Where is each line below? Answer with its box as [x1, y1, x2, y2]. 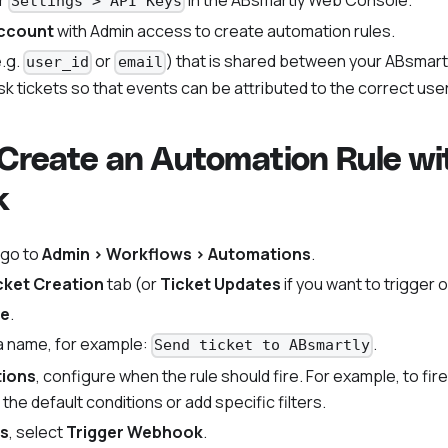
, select [9, 420, 66, 443]
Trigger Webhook [66, 420, 203, 443]
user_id [26, 53, 90, 72]
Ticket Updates [160, 273, 281, 296]
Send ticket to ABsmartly [154, 336, 371, 355]
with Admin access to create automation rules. [54, 20, 395, 43]
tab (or [104, 273, 160, 296]
